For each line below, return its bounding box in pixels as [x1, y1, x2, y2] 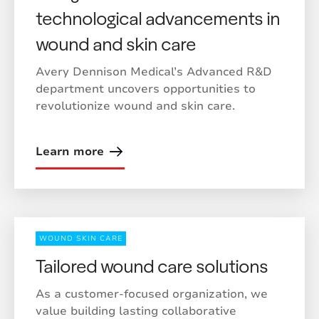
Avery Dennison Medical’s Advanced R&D [36, 64, 272, 80]
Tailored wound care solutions [36, 254, 268, 276]
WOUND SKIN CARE [39, 234, 122, 244]
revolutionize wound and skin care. [36, 98, 235, 114]
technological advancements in [36, 6, 280, 28]
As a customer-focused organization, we [36, 286, 268, 302]
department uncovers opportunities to [36, 81, 256, 97]
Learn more [36, 144, 104, 159]
